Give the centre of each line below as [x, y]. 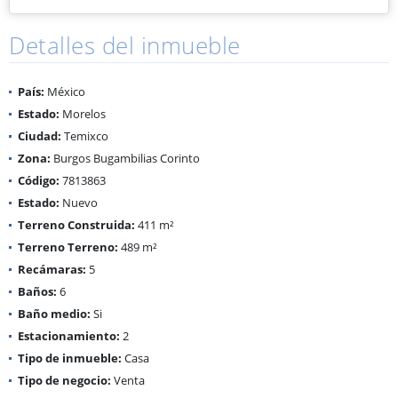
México [65, 91]
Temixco [85, 135]
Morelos [83, 113]
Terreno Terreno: [68, 247]
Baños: [37, 291]
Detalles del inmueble [125, 45]
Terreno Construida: [76, 224]
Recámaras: [52, 269]
